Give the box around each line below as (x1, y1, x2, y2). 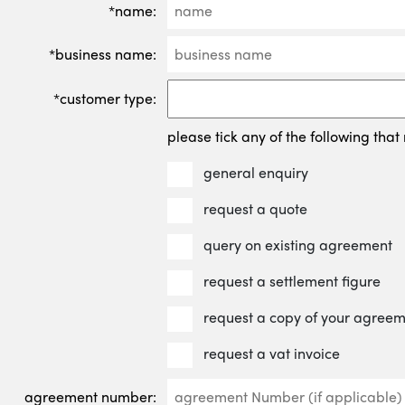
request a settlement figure (203, 269, 385, 291)
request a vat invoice (203, 342, 344, 363)
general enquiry (203, 161, 313, 183)
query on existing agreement (203, 233, 397, 255)
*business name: (49, 42, 157, 64)
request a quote (203, 197, 312, 219)
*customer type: (53, 88, 157, 109)
